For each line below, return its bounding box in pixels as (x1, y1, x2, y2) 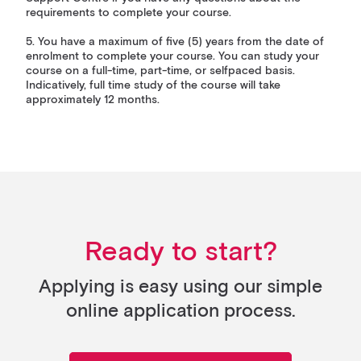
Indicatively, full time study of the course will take (26, 77, 280, 93)
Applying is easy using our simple (39, 275, 322, 300)
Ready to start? (84, 234, 277, 271)
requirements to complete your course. (26, 5, 231, 21)
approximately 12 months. (26, 92, 160, 108)
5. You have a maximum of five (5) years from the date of (26, 34, 324, 50)
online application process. (65, 299, 296, 324)
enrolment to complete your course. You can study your (26, 48, 319, 64)
